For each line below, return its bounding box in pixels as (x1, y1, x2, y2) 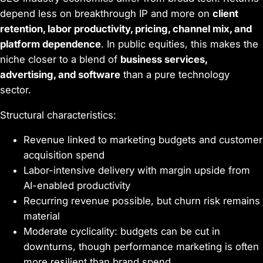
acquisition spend (23, 149, 104, 161)
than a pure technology (120, 68, 230, 80)
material (23, 210, 60, 222)
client (213, 7, 238, 19)
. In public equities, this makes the (101, 38, 258, 50)
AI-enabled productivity (23, 180, 130, 192)
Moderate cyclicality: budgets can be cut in (23, 225, 220, 238)
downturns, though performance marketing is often (23, 241, 259, 253)
